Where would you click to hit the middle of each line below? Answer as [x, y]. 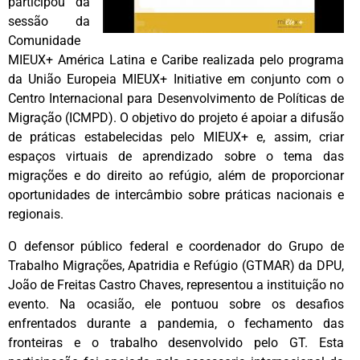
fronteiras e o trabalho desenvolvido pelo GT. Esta [176, 342]
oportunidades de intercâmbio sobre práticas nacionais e [176, 194]
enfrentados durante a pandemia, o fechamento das [176, 323]
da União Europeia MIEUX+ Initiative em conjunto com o [176, 79]
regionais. [36, 214]
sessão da [49, 21]
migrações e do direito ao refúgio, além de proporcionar [176, 175]
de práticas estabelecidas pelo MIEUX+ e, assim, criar [176, 137]
